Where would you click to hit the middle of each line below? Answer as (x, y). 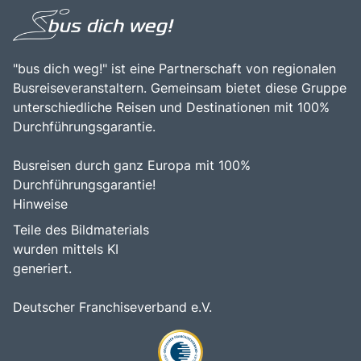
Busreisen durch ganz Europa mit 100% (132, 166)
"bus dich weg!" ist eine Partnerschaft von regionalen (174, 69)
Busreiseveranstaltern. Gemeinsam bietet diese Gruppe (180, 88)
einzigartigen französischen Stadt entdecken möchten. (171, 17)
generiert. (42, 269)
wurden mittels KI (68, 249)
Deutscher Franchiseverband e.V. (112, 307)
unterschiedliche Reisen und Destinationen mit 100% (171, 108)
